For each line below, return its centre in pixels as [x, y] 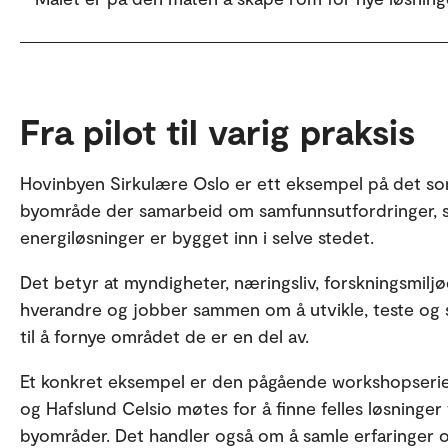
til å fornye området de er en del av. [164, 336]
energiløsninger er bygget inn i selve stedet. [197, 237]
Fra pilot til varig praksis [217, 130]
